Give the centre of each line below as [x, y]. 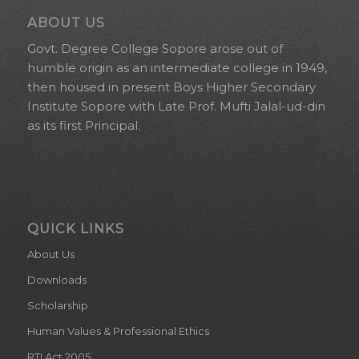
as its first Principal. [83, 126]
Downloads [56, 280]
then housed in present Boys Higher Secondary [171, 87]
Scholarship [57, 306]
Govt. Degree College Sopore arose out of [155, 49]
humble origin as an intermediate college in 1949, [177, 68]
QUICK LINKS [75, 229]
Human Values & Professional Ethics [118, 331]
